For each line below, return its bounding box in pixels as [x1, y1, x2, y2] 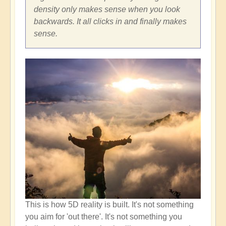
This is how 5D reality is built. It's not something [25, 200, 194, 209]
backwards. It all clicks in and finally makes [34, 17, 187, 26]
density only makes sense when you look [34, 5, 180, 14]
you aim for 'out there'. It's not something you [25, 212, 182, 221]
